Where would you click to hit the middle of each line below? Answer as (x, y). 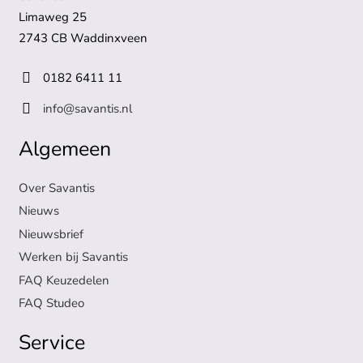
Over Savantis (56, 188)
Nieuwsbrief (51, 234)
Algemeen (64, 149)
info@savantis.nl (87, 108)
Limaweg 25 (52, 17)
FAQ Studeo (51, 303)
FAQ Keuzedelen (64, 280)
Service (51, 342)
